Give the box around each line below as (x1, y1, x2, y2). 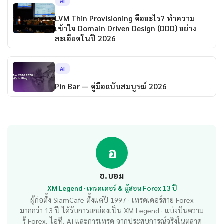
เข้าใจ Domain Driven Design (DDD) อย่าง (54, 23, 196, 33)
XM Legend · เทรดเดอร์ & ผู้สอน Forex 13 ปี (47, 183, 177, 193)
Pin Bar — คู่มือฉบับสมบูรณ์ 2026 (54, 81, 167, 92)
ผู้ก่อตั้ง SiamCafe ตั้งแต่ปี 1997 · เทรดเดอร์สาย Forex (30, 195, 194, 205)
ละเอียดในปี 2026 (54, 33, 116, 43)
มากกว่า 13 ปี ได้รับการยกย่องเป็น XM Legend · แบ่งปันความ (20, 206, 204, 215)
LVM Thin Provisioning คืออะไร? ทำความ (54, 13, 195, 23)
